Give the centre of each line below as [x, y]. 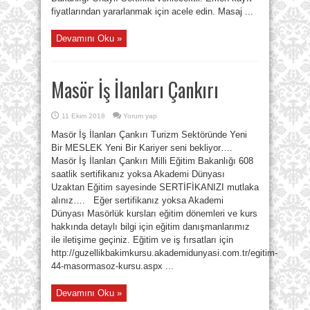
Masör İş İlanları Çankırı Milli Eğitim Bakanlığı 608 [152, 161]
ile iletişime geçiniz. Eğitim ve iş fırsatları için [142, 240]
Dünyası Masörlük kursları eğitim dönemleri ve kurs [154, 213]
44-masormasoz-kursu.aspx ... [112, 266]
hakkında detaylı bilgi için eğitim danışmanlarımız [151, 227]
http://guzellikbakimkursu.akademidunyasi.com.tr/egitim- [164, 253]
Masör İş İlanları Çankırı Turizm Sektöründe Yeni [149, 135]
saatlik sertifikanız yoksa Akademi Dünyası [138, 174]
